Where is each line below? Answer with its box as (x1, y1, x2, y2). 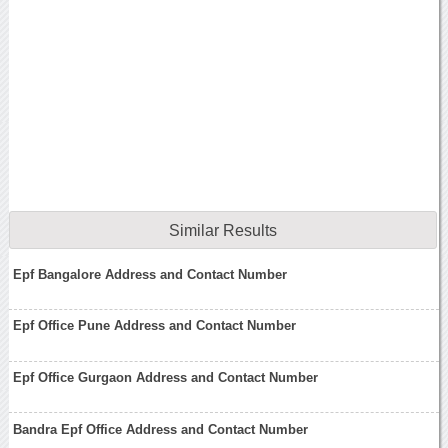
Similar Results (168, 221, 277, 239)
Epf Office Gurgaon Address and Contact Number (13, 370, 319, 386)
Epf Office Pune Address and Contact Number (13, 318, 297, 334)
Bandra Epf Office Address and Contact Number (13, 421, 309, 437)
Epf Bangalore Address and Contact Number (13, 266, 288, 282)
